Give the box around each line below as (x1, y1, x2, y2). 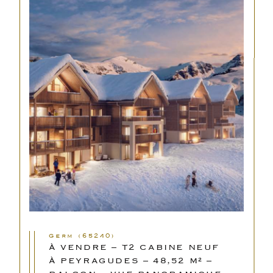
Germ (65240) (55, 232, 116, 239)
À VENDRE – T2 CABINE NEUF (49, 243, 220, 252)
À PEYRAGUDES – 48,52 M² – (49, 256, 213, 266)
